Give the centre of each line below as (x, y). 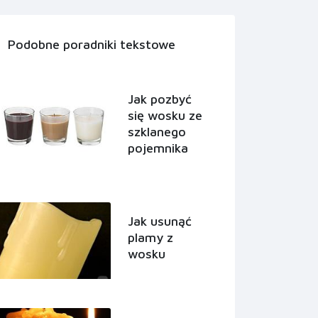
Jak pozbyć (160, 99)
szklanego (157, 132)
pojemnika (158, 148)
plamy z (150, 238)
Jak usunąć (160, 221)
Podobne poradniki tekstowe (92, 45)
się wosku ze (165, 116)
